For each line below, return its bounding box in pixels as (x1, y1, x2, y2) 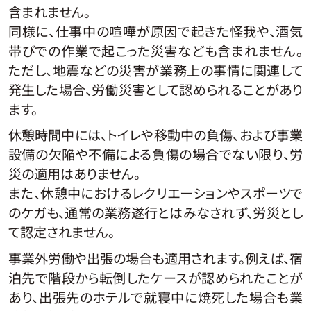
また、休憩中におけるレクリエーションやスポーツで (8, 183, 303, 203)
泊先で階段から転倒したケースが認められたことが (8, 267, 303, 287)
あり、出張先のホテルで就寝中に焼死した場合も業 (8, 287, 303, 307)
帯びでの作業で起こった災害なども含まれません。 (8, 40, 303, 60)
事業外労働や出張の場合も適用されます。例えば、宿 (8, 248, 303, 268)
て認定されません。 (8, 222, 115, 242)
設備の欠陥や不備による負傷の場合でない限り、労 (8, 144, 303, 165)
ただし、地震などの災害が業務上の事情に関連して (8, 60, 303, 80)
